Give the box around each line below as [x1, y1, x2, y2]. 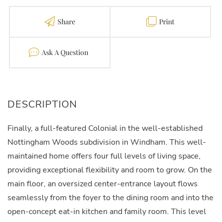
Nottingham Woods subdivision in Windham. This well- [7, 137, 206, 148]
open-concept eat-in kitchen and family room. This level [7, 206, 206, 218]
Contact [41, 48, 66, 57]
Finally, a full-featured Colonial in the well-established [7, 123, 203, 134]
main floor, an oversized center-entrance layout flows [7, 178, 198, 190]
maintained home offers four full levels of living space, [7, 151, 201, 162]
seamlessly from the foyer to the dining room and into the [7, 192, 214, 204]
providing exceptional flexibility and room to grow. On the [7, 165, 212, 176]
